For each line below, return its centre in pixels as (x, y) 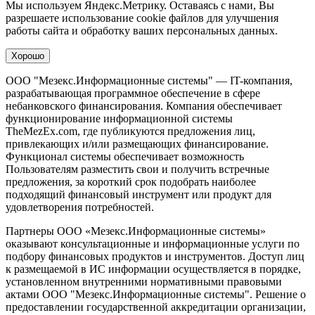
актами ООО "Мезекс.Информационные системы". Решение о (156, 294)
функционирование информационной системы (119, 118)
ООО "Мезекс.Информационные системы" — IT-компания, (149, 80)
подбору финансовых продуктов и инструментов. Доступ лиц (155, 256)
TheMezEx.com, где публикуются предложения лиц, (130, 131)
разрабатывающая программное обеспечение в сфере (133, 93)
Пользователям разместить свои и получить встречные (137, 169)
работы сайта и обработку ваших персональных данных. (142, 30)
